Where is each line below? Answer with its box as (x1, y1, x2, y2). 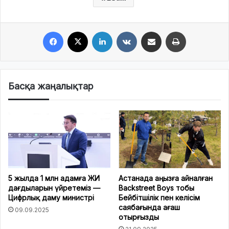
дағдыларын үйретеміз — (8, 183, 100, 192)
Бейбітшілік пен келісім (119, 193, 200, 202)
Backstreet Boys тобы (119, 183, 194, 192)
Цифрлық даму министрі (8, 193, 94, 202)
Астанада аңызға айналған (119, 173, 213, 182)
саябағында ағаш (119, 202, 180, 212)
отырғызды (119, 212, 159, 221)
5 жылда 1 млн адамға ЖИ (8, 173, 100, 182)
